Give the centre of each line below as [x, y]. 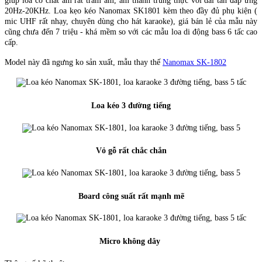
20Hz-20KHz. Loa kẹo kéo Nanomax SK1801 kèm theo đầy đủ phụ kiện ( [131, 11]
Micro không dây [131, 242]
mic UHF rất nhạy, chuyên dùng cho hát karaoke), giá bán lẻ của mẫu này [131, 22]
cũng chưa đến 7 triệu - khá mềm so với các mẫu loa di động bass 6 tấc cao [131, 32]
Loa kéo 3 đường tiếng [131, 105]
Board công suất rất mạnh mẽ [131, 196]
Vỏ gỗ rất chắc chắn [131, 151]
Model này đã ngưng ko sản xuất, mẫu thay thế [84, 63]
